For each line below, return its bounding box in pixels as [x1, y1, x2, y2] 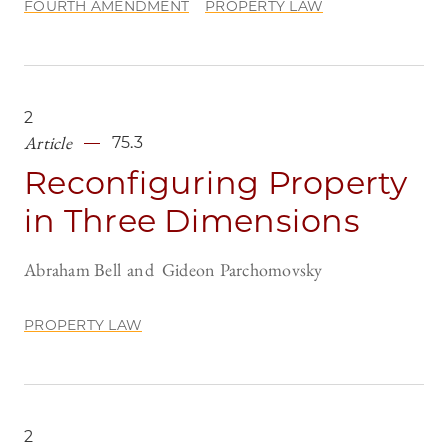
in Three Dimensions [24, 201, 360, 241]
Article [24, 131, 72, 155]
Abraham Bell [24, 258, 121, 282]
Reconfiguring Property [24, 163, 408, 203]
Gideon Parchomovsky [161, 258, 323, 282]
